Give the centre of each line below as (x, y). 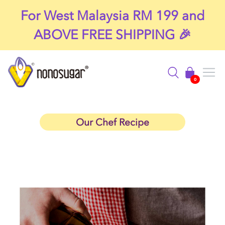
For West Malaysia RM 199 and (113, 15)
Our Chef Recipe (113, 122)
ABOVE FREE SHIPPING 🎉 (113, 34)
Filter (42, 68)
